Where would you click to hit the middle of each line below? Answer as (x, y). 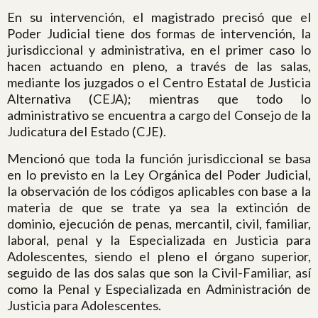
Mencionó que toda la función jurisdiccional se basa (159, 158)
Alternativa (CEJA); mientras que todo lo (159, 98)
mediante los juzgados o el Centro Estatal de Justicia (159, 82)
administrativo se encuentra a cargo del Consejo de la (159, 115)
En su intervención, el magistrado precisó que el (159, 17)
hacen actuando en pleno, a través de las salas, (159, 66)
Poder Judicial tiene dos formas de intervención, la (159, 33)
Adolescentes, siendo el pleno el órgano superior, (159, 256)
